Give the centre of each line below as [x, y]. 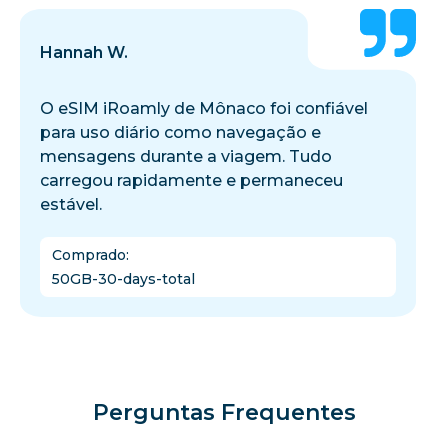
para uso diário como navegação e [180, 132]
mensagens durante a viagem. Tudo [186, 156]
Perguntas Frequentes [224, 412]
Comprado [89, 254]
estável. [71, 204]
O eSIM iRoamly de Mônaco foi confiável [204, 108]
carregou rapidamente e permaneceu [191, 180]
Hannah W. [84, 52]
